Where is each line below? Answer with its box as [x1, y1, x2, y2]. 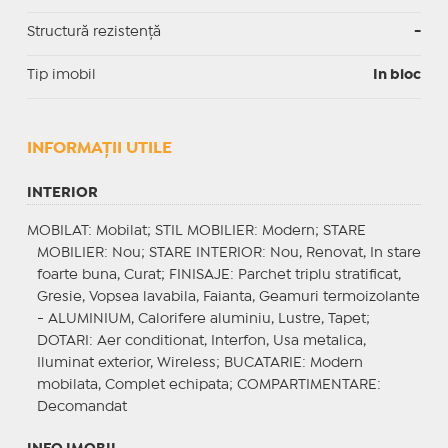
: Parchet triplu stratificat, [229, 268, 401, 281]
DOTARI [36, 334, 89, 347]
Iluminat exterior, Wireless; [36, 356, 224, 369]
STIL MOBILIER [154, 224, 254, 237]
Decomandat [36, 400, 127, 413]
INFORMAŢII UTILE [26, 140, 172, 156]
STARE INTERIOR [148, 246, 262, 259]
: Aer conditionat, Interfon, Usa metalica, [88, 334, 366, 347]
